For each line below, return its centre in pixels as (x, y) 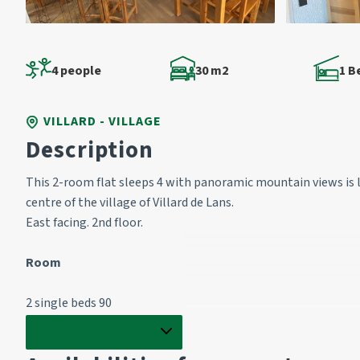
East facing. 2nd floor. (84, 223)
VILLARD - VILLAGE (102, 121)
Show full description (94, 337)
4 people (76, 70)
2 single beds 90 (69, 303)
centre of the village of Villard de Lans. (130, 202)
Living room (60, 343)
